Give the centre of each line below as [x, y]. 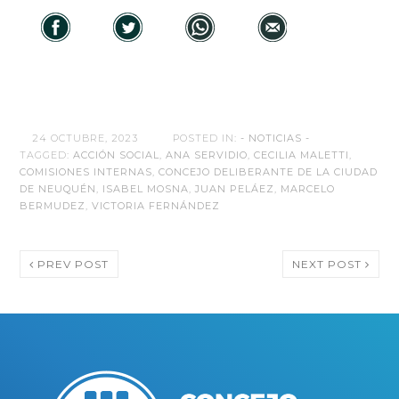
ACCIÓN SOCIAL [117, 155]
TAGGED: [47, 155]
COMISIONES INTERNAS [86, 172]
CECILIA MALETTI [302, 155]
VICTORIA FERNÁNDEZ [156, 206]
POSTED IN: [205, 138]
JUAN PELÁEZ [235, 189]
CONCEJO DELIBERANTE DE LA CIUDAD [269, 172]
